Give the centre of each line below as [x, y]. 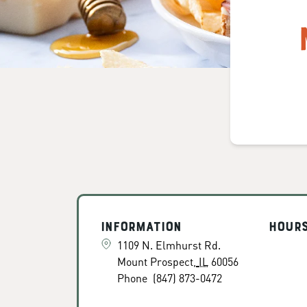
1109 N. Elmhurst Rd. [169, 245]
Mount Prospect [155, 261]
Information [141, 228]
